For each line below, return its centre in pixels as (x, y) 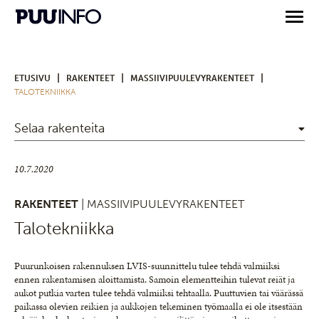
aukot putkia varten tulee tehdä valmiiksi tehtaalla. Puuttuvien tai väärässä (159, 293)
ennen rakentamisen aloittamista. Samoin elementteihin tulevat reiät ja (155, 279)
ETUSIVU (32, 78)
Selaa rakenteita (59, 128)
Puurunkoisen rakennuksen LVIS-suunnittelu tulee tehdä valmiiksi (147, 266)
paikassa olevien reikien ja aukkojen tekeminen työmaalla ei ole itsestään (158, 307)
